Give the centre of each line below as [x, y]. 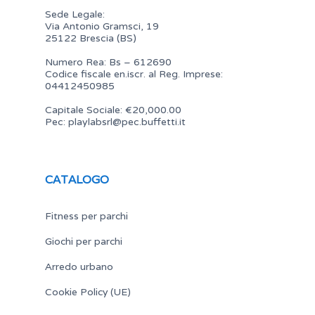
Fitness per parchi [86, 216]
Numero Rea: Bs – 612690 [108, 62]
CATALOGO [77, 179]
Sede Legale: [75, 14]
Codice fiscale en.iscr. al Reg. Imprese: [134, 74]
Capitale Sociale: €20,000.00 [113, 110]
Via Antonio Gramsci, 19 [102, 26]
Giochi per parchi [84, 241]
